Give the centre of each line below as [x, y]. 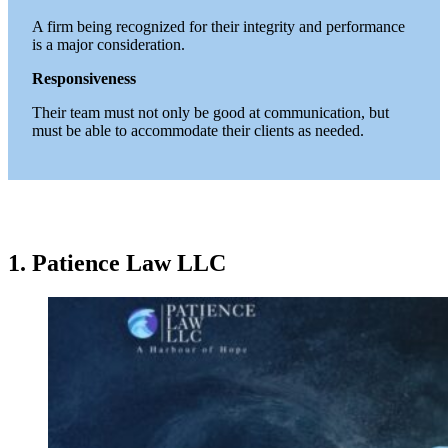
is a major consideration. [108, 44]
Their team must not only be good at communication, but [210, 112]
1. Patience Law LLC [117, 262]
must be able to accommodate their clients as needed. [198, 130]
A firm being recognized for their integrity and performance [218, 26]
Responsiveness [86, 78]
